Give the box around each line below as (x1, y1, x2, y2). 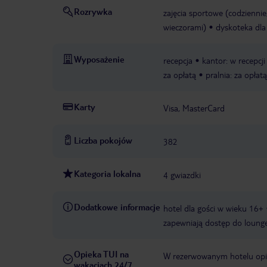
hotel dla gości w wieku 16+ (163, 203, 263, 214)
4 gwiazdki (163, 169, 201, 181)
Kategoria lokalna (74, 168, 141, 179)
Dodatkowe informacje (74, 201, 160, 213)
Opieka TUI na (74, 249, 129, 260)
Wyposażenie (74, 54, 125, 65)
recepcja (163, 55, 193, 66)
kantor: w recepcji (202, 55, 265, 66)
